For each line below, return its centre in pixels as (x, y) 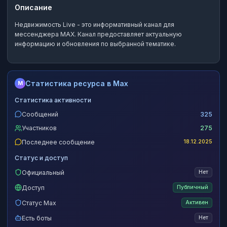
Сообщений (40, 114)
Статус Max (39, 203)
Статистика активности (53, 100)
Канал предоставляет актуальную (129, 34)
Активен (197, 202)
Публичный (193, 187)
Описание (33, 8)
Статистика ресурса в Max (77, 84)
